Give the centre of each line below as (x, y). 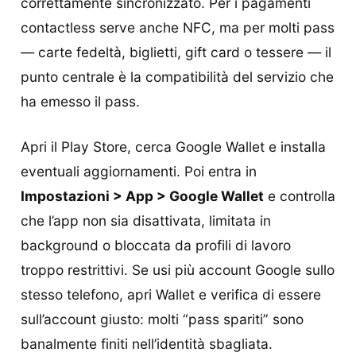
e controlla (300, 195)
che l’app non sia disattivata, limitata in (146, 220)
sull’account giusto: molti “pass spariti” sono (162, 319)
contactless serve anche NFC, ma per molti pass (178, 27)
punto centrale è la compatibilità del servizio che (177, 76)
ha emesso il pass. (80, 101)
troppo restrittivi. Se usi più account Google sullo (178, 269)
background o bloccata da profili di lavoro (156, 245)
